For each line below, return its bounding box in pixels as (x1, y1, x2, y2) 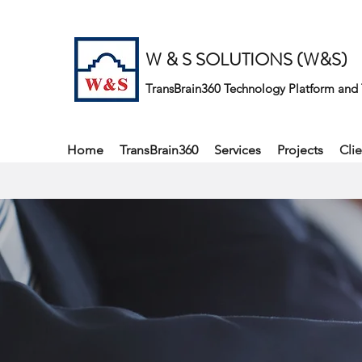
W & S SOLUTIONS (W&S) (145, 47, 347, 72)
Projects (277, 142, 323, 158)
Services (214, 142, 261, 158)
